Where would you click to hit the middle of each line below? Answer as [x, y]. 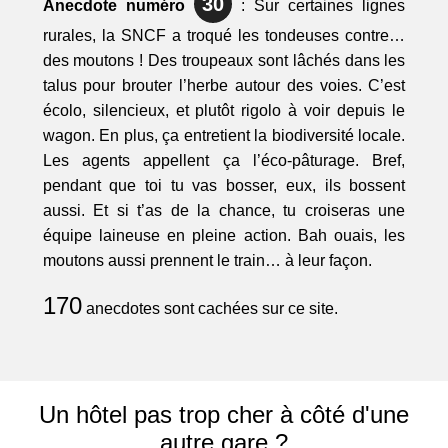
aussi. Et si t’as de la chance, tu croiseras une [224, 211]
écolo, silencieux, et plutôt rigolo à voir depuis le [224, 111]
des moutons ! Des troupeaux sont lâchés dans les [224, 61]
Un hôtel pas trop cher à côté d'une [223, 415]
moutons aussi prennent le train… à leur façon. [207, 261]
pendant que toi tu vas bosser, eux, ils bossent [224, 186]
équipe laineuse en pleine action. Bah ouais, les [224, 236]
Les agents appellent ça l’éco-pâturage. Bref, [224, 161]
